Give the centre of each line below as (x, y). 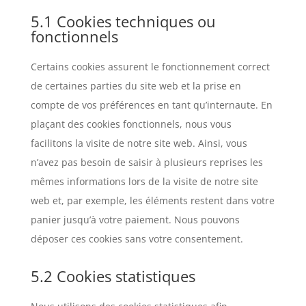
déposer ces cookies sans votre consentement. (137, 239)
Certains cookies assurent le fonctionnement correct (150, 67)
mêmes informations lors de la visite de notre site (144, 181)
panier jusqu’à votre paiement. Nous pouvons (135, 220)
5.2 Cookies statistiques (113, 276)
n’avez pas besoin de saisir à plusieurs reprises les (147, 162)
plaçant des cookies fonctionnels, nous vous (131, 124)
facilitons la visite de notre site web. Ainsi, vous (139, 143)
